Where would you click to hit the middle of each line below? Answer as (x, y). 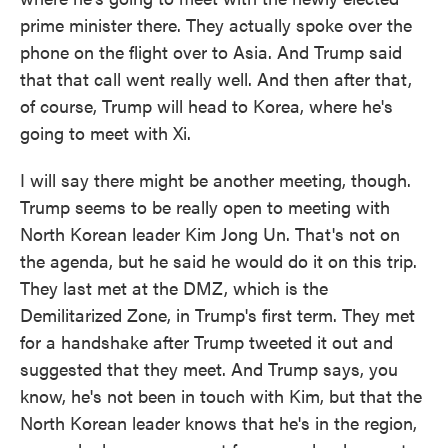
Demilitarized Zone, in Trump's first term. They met (217, 314)
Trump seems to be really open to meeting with (205, 206)
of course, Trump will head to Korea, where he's (206, 105)
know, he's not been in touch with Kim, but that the (221, 395)
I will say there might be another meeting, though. (215, 179)
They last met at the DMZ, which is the (174, 287)
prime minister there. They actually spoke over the (216, 24)
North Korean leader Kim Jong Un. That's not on (210, 233)
